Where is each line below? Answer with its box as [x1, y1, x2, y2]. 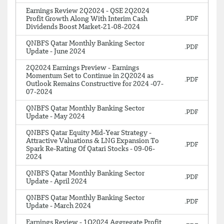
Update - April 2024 [26, 178, 87, 185]
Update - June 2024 [26, 48, 85, 55]
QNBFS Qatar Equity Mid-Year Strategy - [26, 129, 151, 136]
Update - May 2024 [26, 113, 85, 120]
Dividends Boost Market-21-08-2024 [26, 23, 140, 30]
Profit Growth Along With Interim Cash [26, 15, 147, 22]
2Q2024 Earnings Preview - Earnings [26, 64, 139, 71]
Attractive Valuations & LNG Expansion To [26, 137, 159, 144]
